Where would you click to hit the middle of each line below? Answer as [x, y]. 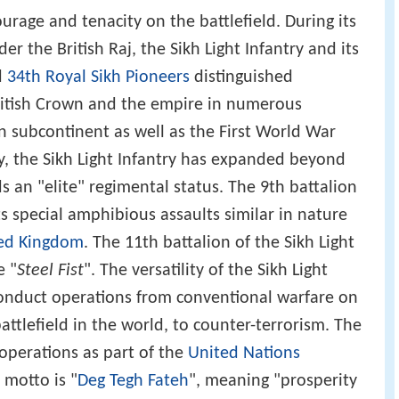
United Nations [244, 354]
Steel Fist [50, 271]
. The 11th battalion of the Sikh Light [219, 244]
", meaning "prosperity [273, 382]
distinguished [241, 78]
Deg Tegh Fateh [133, 382]
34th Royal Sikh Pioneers [98, 78]
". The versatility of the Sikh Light [206, 271]
